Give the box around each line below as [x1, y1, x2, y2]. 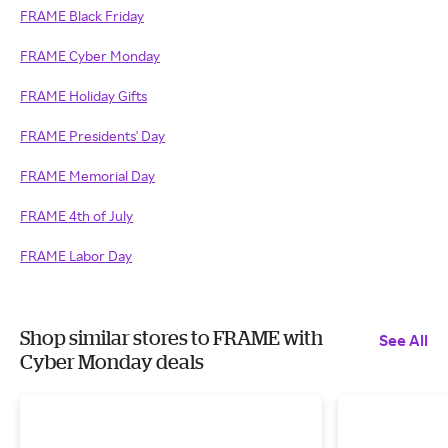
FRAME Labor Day [20, 247, 132, 264]
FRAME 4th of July [20, 207, 133, 224]
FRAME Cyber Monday [20, 47, 160, 64]
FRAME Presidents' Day [20, 127, 165, 144]
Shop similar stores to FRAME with [20, 326, 323, 349]
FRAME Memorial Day [20, 167, 155, 184]
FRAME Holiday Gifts [20, 87, 147, 104]
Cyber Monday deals [20, 350, 204, 373]
